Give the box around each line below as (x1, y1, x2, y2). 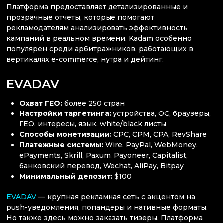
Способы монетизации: (19, 129, 114, 139)
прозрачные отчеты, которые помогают (6, 13, 154, 22)
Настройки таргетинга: (19, 109, 113, 118)
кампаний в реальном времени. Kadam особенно (6, 34, 192, 43)
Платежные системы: (19, 140, 106, 149)
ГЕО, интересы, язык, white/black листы (19, 119, 167, 128)
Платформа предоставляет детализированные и (6, 2, 188, 12)
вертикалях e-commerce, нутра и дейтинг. (6, 55, 164, 64)
